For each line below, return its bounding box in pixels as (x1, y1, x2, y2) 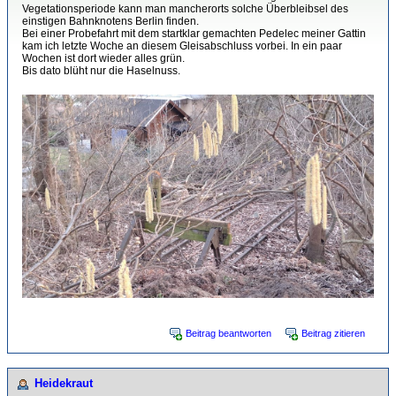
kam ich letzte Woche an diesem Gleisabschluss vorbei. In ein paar (22, 40, 342, 53)
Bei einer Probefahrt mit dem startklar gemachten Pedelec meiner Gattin (22, 27, 366, 41)
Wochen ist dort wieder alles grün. (22, 52, 185, 65)
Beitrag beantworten (186, 327, 271, 339)
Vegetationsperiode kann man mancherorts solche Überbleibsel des (22, 3, 348, 16)
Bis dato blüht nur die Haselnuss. (22, 65, 180, 78)
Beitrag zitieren (301, 327, 365, 339)
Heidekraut (34, 376, 93, 390)
